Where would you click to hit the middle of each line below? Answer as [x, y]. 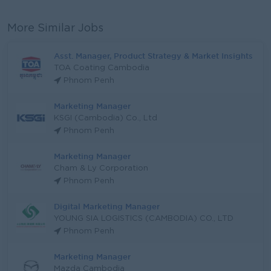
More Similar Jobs [55, 28]
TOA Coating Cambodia [102, 68]
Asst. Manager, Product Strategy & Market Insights [153, 56]
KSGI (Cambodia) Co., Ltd [106, 118]
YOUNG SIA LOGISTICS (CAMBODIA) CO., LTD [144, 219]
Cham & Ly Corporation [101, 168]
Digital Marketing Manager [107, 206]
